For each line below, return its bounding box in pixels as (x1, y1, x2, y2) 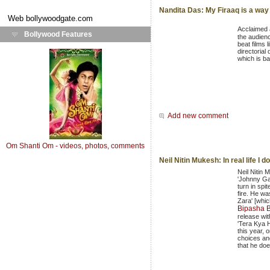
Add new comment (168, 111, 228, 121)
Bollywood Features (24, 30, 92, 39)
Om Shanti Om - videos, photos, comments (6, 142, 145, 150)
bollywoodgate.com (26, 14, 93, 23)
